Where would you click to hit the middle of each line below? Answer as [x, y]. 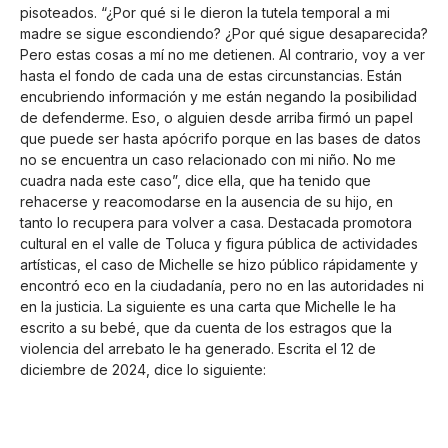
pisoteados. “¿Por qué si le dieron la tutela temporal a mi [205, 12]
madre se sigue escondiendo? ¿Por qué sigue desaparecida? [224, 33]
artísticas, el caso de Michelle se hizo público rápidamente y [219, 264]
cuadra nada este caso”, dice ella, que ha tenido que [195, 180]
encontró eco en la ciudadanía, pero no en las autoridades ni [222, 285]
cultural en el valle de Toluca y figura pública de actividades [219, 243]
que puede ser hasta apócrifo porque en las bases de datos [220, 138]
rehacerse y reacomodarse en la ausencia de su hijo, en [206, 201]
